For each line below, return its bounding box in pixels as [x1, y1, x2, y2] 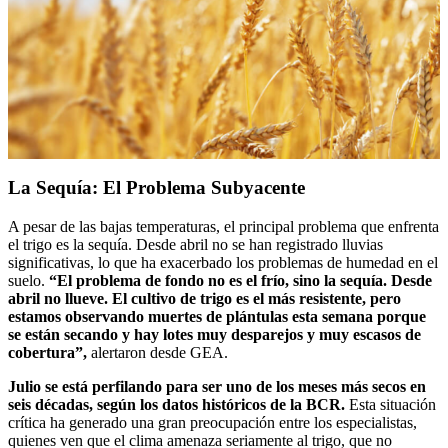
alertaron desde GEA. [87, 344, 228, 362]
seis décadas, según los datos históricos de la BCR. [8, 396, 349, 414]
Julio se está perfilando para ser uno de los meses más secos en [8, 378, 426, 396]
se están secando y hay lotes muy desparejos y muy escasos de [8, 326, 421, 344]
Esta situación [349, 396, 436, 414]
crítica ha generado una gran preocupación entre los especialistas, [8, 414, 417, 432]
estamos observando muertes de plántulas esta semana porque [8, 308, 426, 326]
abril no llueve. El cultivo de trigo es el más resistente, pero [8, 290, 401, 308]
